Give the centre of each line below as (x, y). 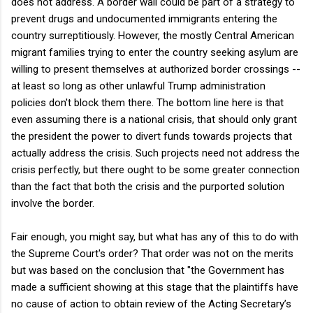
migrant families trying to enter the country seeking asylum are (155, 52)
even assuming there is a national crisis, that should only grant (154, 119)
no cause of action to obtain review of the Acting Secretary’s (151, 304)
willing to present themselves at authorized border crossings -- (156, 69)
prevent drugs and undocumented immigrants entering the (144, 19)
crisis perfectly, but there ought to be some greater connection (155, 169)
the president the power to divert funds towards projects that (152, 136)
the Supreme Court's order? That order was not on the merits (152, 253)
